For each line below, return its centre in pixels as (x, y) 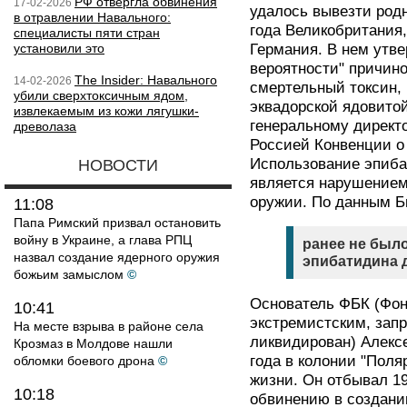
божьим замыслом (69, 274)
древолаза (45, 126)
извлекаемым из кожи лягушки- (106, 111)
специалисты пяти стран (87, 33)
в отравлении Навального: (92, 17)
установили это (59, 48)
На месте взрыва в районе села (109, 326)
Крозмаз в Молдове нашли (93, 343)
